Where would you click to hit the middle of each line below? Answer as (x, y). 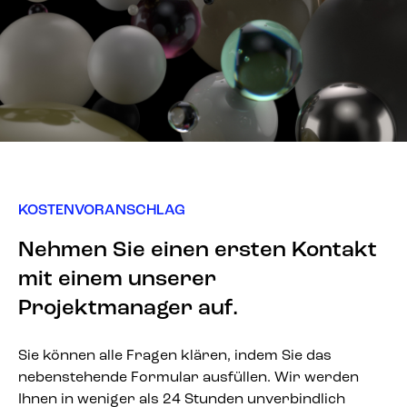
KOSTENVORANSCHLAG (102, 211)
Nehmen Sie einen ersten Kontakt (198, 251)
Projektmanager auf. (128, 309)
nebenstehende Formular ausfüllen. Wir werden (189, 378)
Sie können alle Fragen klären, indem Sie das (175, 357)
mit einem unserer (117, 280)
